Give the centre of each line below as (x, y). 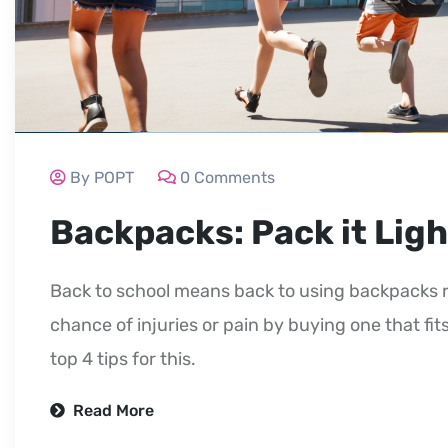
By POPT (102, 177)
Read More (111, 410)
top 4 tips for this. (123, 358)
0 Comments (227, 177)
